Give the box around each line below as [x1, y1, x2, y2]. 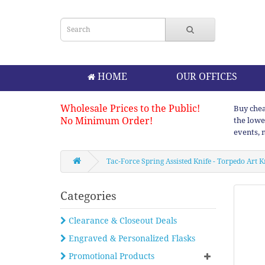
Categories [60, 189, 117, 203]
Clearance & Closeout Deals [66, 216, 177, 225]
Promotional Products [66, 251, 154, 261]
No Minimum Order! [60, 115, 153, 127]
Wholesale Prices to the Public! [60, 103, 200, 114]
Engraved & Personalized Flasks [66, 234, 195, 243]
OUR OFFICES [176, 71, 237, 82]
